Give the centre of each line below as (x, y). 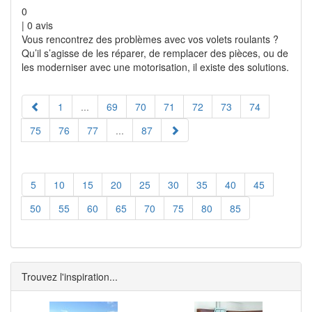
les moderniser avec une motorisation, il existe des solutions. (155, 67)
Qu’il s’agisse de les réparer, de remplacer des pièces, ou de (155, 53)
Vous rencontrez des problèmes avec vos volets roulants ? (150, 39)
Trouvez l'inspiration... (70, 276)
